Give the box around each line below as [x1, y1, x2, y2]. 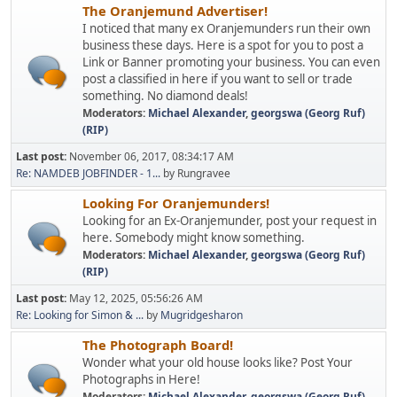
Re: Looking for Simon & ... [16, 307, 144, 323]
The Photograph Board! [82, 336, 233, 354]
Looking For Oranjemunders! [82, 194, 269, 212]
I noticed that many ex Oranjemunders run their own [82, 20, 370, 36]
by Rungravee [160, 166, 230, 181]
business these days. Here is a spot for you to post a [82, 37, 363, 53]
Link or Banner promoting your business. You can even [82, 54, 380, 70]
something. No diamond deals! [82, 88, 248, 104]
